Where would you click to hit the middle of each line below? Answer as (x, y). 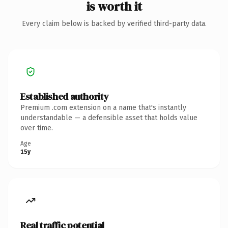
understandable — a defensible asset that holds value (109, 118)
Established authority (65, 96)
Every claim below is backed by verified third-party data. (114, 23)
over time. (37, 128)
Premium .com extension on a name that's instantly (103, 107)
